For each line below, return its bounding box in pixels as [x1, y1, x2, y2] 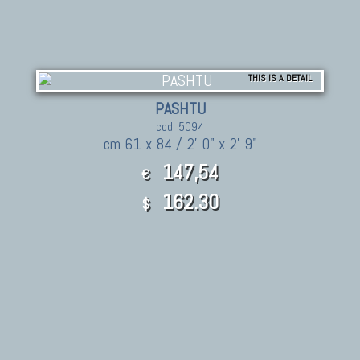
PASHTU [154, 98, 206, 119]
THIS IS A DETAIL [248, 71, 312, 84]
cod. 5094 [156, 117, 204, 135]
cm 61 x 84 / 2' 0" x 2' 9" [103, 133, 257, 154]
